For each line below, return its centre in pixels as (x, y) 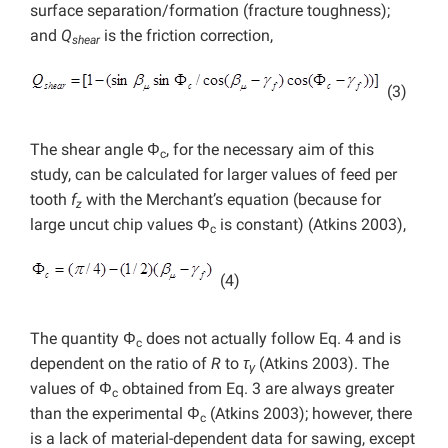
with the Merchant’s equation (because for (231, 200)
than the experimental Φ (115, 414)
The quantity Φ (83, 339)
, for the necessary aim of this (270, 150)
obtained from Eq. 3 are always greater (256, 389)
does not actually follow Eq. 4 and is (271, 339)
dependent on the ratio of (120, 364)
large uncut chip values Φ (120, 225)
